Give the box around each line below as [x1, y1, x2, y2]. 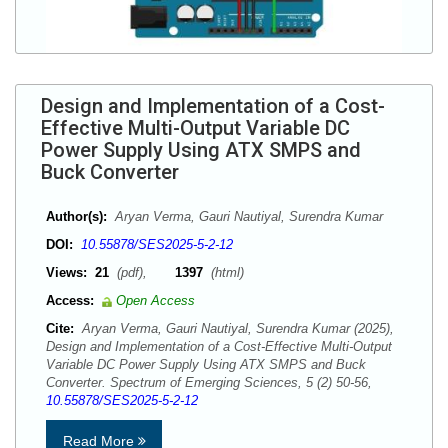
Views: [46, 265, 87, 280]
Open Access [116, 293, 195, 308]
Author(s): [46, 209, 107, 224]
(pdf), [113, 265, 175, 280]
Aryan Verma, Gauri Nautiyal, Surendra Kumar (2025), [78, 321, 394, 336]
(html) [207, 265, 244, 280]
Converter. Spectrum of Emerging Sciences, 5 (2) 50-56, [46, 375, 380, 390]
